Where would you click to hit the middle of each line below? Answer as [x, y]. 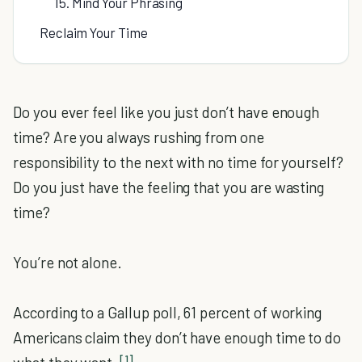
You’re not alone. [68, 262]
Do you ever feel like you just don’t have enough [166, 112]
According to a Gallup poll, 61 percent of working [168, 312]
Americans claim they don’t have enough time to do [177, 337]
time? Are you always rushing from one [139, 137]
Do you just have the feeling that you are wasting [169, 187]
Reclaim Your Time [94, 32]
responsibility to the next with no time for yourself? [178, 162]
